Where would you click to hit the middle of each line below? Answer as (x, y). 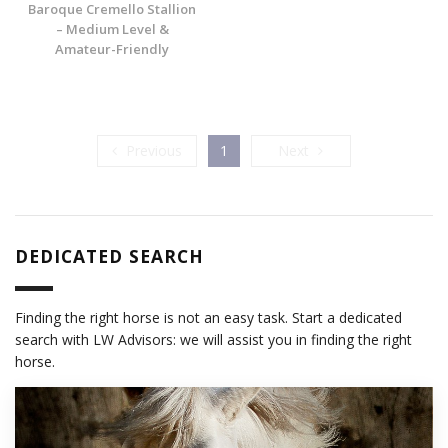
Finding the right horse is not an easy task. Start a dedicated (208, 318)
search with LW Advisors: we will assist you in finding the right (213, 340)
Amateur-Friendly (112, 49)
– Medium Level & (112, 29)
